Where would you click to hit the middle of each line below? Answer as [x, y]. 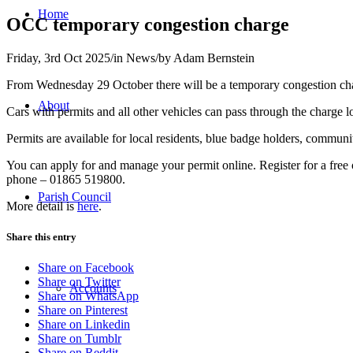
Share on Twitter [79, 281]
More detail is [42, 206]
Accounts [93, 288]
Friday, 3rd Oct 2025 [58, 58]
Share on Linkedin [84, 324]
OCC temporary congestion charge [148, 24]
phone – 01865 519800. [66, 179]
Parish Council [74, 196]
